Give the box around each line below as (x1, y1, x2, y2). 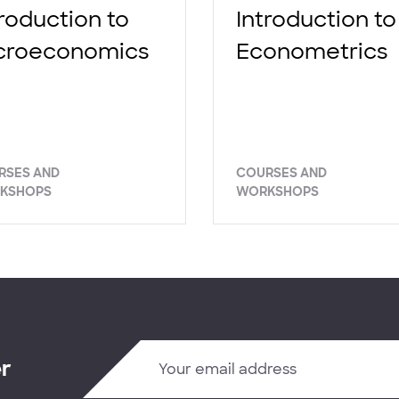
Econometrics (236, 37, 388, 65)
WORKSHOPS (236, 183, 319, 199)
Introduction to (236, 4, 396, 33)
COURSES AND (236, 164, 327, 181)
